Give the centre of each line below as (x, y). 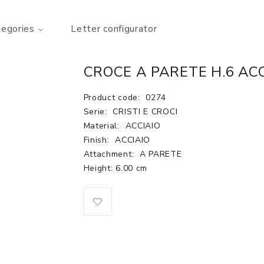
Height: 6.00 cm (115, 168)
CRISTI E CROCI (145, 112)
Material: (103, 126)
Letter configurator (114, 29)
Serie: (97, 112)
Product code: (113, 98)
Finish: (98, 140)
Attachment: (110, 154)
